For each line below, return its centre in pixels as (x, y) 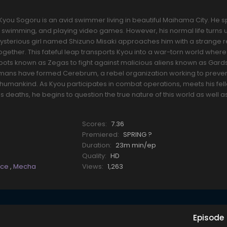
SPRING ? (137, 135)
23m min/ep (136, 145)
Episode (209, 218)
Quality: (94, 156)
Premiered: (100, 135)
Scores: (94, 124)
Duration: (97, 145)
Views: (92, 167)
